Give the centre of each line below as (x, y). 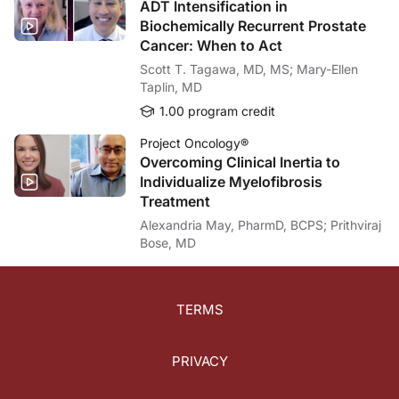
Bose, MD (168, 242)
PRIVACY (199, 361)
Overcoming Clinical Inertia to (240, 162)
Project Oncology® (194, 142)
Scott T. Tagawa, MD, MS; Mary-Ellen (218, 69)
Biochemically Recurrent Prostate (253, 25)
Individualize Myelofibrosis (231, 181)
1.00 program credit (216, 110)
